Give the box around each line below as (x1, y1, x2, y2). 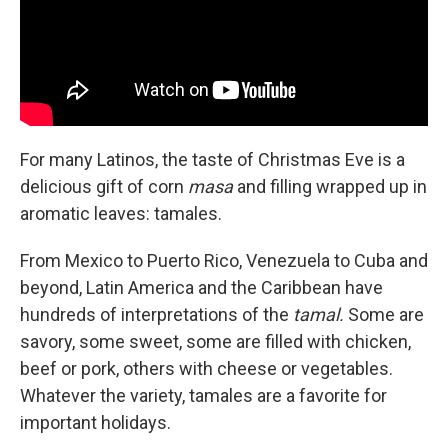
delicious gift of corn (20, 175, 184, 197)
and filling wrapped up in (233, 175, 427, 197)
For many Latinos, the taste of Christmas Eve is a (20, 148, 405, 170)
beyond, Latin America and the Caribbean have (20, 276, 383, 298)
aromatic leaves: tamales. (20, 202, 222, 224)
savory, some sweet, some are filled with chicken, (20, 330, 411, 352)
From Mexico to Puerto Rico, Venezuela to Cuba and (20, 249, 428, 271)
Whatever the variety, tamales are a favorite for (20, 384, 387, 406)
